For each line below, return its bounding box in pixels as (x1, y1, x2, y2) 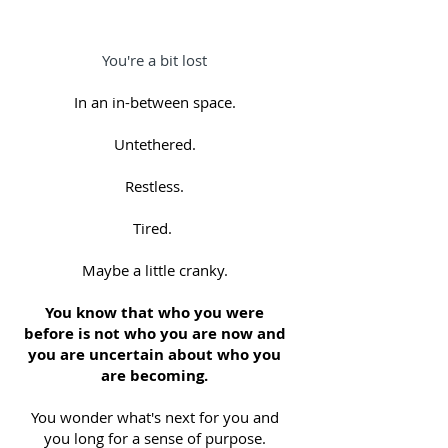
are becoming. (101, 365, 208, 386)
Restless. (125, 176, 184, 196)
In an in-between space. (73, 92, 236, 112)
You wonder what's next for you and (30, 407, 279, 427)
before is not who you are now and (23, 323, 286, 344)
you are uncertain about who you (28, 344, 281, 365)
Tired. (133, 218, 176, 238)
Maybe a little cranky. (81, 260, 228, 280)
